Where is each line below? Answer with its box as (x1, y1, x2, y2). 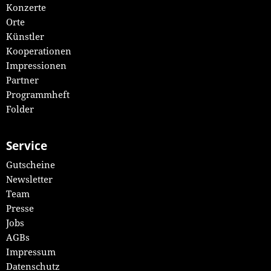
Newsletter (5, 173, 53, 185)
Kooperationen (5, 45, 71, 57)
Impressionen (5, 59, 67, 72)
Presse (5, 202, 34, 214)
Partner (5, 74, 39, 87)
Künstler (5, 30, 44, 43)
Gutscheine (5, 158, 55, 171)
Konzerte (5, 1, 46, 14)
